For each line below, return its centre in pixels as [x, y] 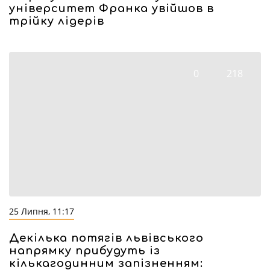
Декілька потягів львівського [106, 238]
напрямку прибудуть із [85, 251]
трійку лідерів [57, 21]
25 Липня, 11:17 [42, 211]
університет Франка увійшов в [111, 8]
